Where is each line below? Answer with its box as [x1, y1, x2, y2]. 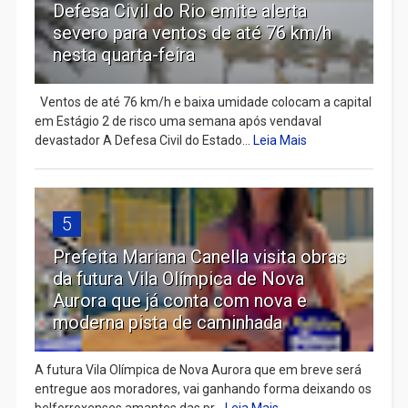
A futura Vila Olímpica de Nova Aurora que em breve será [34, 362, 362, 377]
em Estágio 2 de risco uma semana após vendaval [34, 113, 321, 128]
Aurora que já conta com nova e [52, 289, 307, 311]
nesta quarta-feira [52, 43, 195, 66]
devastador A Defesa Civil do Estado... [34, 132, 253, 148]
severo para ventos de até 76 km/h [52, 21, 331, 44]
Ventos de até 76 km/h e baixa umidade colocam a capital [34, 94, 372, 109]
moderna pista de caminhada [52, 311, 282, 333]
